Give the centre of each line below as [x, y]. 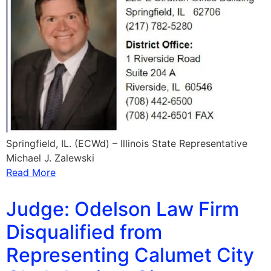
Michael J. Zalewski [50, 158]
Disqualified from [84, 232]
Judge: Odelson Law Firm [122, 209]
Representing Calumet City [130, 255]
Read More [31, 173]
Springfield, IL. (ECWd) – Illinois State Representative [127, 144]
